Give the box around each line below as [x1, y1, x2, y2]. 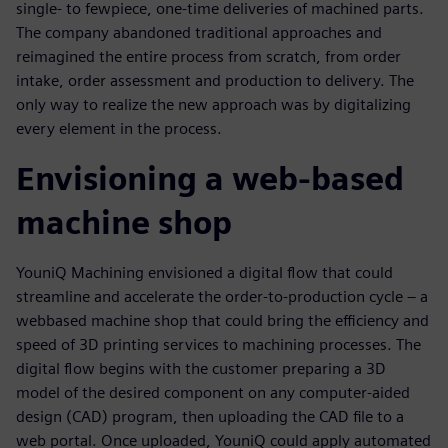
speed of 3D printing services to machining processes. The [16, 335, 421, 355]
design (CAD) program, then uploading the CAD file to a [16, 407, 404, 427]
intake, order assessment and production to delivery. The [16, 71, 414, 91]
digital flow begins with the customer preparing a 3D [16, 359, 386, 379]
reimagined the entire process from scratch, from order [16, 47, 401, 67]
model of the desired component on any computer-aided [16, 383, 410, 403]
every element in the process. [16, 119, 222, 139]
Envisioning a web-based [16, 159, 404, 199]
